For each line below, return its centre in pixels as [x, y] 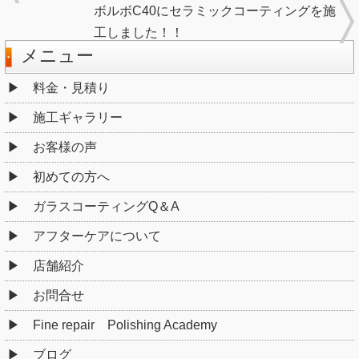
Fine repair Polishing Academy [125, 325]
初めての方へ [71, 177]
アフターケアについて [97, 236]
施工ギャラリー [78, 118]
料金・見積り [71, 88]
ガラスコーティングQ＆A [106, 207]
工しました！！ [139, 33]
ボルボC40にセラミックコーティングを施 [215, 11]
